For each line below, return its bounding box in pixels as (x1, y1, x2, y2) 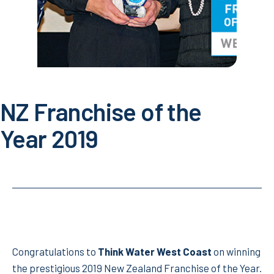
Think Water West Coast (98, 245, 212, 257)
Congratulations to (12, 245, 98, 257)
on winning (212, 245, 261, 257)
